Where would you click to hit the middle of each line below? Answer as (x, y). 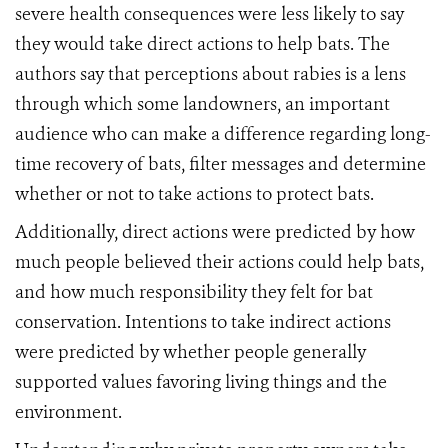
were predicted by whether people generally (190, 352)
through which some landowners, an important (202, 104)
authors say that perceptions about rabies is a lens (210, 74)
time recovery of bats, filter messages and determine (220, 164)
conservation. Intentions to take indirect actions (203, 322)
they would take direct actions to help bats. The (202, 44)
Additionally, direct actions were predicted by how (215, 232)
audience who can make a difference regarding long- (223, 134)
